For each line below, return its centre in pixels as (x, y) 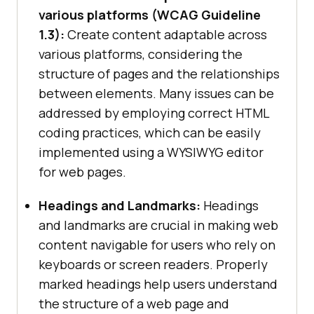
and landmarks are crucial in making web (158, 225)
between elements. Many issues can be (156, 94)
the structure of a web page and (134, 304)
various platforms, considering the (141, 54)
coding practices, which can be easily (150, 133)
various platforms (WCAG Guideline (150, 15)
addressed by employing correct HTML (154, 113)
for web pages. (82, 172)
